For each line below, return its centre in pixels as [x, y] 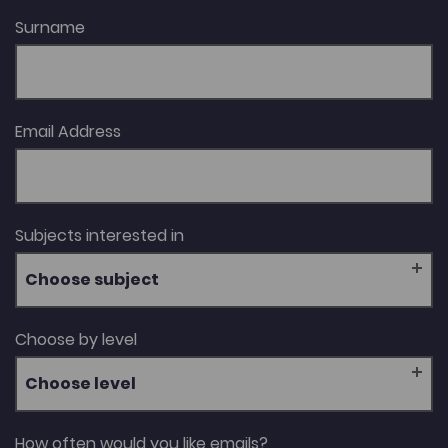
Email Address [68, 132]
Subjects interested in [99, 236]
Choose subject [92, 280]
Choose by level [76, 340]
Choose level [80, 384]
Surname [50, 28]
